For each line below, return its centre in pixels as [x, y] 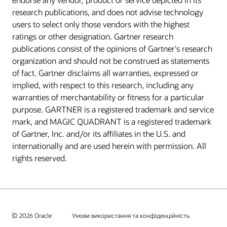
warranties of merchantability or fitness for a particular [108, 97]
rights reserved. [40, 158]
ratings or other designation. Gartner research [93, 36]
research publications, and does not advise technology [108, 12]
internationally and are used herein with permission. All [109, 146]
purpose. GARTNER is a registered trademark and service [113, 109]
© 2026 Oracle [32, 215]
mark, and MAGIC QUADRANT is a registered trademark [112, 122]
